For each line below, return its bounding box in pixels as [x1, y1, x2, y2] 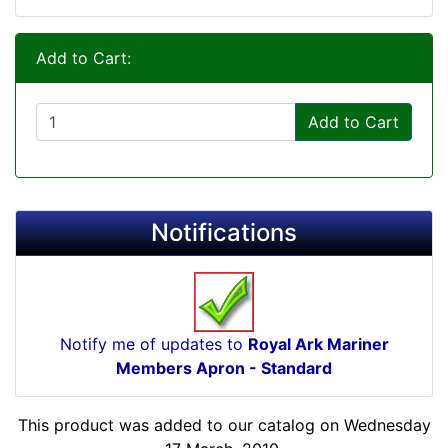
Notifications [151, 217, 297, 247]
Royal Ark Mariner [247, 333, 389, 354]
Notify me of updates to [59, 333, 248, 354]
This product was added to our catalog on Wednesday [17, 414, 431, 435]
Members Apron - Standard [116, 357, 332, 378]
